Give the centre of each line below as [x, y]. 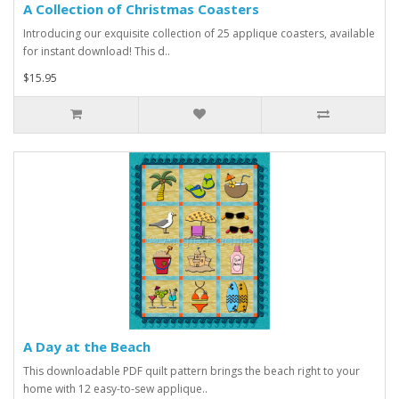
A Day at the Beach [87, 347]
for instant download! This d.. [97, 52]
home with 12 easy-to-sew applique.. [115, 389]
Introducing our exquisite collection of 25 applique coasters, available [199, 34]
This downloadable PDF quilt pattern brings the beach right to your [191, 371]
